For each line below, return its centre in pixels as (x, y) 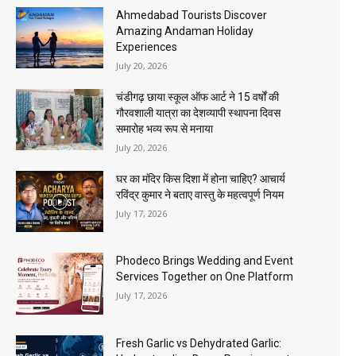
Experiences (147, 46)
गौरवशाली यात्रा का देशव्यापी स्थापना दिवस (199, 112)
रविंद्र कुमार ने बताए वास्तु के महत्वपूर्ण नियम (200, 195)
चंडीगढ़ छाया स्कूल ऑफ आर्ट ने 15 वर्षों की (198, 97)
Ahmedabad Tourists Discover (192, 15)
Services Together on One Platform (205, 277)
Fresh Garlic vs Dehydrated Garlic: (199, 343)
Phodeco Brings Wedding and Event (205, 261)
